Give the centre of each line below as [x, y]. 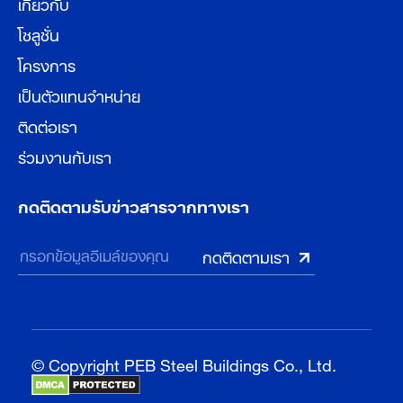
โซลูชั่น [39, 33]
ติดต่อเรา [48, 125]
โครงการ [47, 64]
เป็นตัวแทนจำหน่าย [79, 94]
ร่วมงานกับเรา [65, 156]
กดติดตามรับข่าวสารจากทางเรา [134, 205]
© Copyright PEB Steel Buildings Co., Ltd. [184, 363]
